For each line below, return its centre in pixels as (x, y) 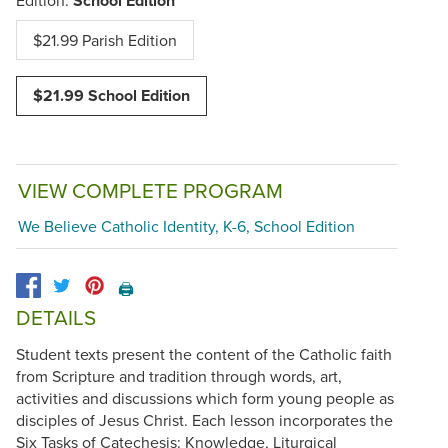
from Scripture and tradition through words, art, (179, 375)
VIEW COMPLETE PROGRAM (150, 190)
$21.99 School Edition (111, 95)
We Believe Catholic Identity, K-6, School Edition (186, 226)
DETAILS (56, 318)
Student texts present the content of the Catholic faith (204, 353)
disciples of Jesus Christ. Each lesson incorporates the (204, 419)
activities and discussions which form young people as (205, 397)
